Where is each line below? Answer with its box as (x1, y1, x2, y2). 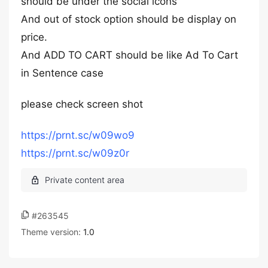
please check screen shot (21, 98, 143, 110)
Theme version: (21, 227, 83, 237)
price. (21, 31, 47, 43)
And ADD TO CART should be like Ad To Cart (21, 49, 238, 61)
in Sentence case (21, 67, 103, 79)
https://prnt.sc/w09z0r (21, 147, 129, 159)
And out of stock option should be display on (21, 13, 236, 25)
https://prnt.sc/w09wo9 (21, 129, 135, 141)
